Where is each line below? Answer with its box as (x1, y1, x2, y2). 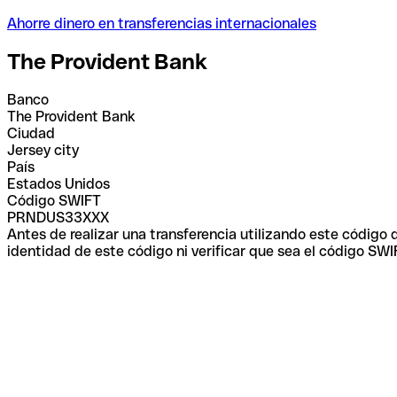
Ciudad (7, 124, 55, 142)
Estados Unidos (7, 175, 110, 192)
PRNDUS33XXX (7, 208, 109, 226)
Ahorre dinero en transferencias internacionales (7, 14, 316, 32)
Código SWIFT (7, 191, 101, 209)
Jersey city (7, 141, 79, 159)
